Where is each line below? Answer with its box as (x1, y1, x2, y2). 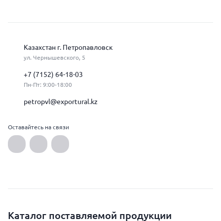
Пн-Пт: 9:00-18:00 (24, 81, 72, 88)
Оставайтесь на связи (8, 124, 69, 130)
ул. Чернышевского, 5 (24, 54, 85, 61)
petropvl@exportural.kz (24, 98, 98, 106)
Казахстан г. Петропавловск (24, 43, 113, 51)
